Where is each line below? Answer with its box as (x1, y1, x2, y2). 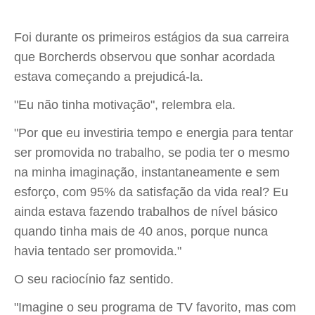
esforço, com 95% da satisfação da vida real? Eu (14, 185, 288, 199)
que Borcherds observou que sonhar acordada (14, 50, 275, 64)
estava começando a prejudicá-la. (14, 70, 203, 84)
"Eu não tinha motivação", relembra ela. (14, 98, 236, 112)
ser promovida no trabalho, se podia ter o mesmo (14, 146, 290, 160)
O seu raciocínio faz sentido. (14, 272, 174, 286)
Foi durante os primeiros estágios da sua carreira (14, 30, 289, 44)
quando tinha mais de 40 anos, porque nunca (14, 224, 268, 238)
